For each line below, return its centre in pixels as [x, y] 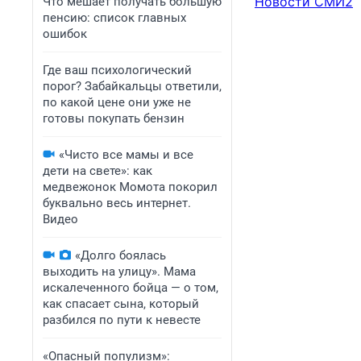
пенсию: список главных [114, 18]
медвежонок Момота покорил [130, 187]
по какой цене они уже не [117, 102]
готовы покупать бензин [114, 118]
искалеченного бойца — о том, [131, 288]
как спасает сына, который [121, 304]
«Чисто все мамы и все [126, 155]
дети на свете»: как [98, 171]
